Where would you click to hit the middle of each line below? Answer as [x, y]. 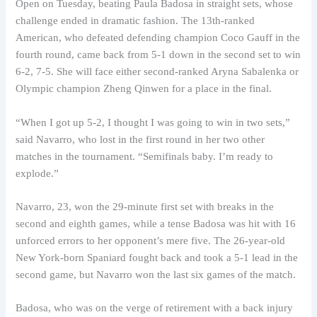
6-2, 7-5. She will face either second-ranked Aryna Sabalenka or [157, 72]
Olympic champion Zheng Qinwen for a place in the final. [144, 89]
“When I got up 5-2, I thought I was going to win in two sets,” [153, 122]
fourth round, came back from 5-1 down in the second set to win [158, 55]
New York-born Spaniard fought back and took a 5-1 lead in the [157, 258]
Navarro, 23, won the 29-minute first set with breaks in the [145, 207]
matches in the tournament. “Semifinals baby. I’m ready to [145, 156]
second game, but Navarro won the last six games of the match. [156, 275]
